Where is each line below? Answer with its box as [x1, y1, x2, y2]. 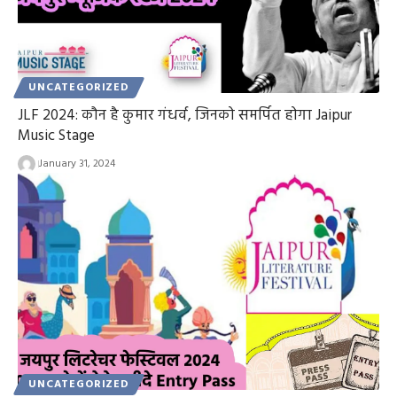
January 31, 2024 [38, 155, 115, 174]
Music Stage [18, 124, 95, 149]
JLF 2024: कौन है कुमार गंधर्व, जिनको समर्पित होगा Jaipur [18, 104, 352, 128]
